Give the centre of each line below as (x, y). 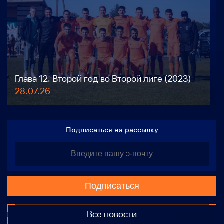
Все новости (112, 214)
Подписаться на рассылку (112, 130)
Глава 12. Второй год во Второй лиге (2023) (103, 79)
